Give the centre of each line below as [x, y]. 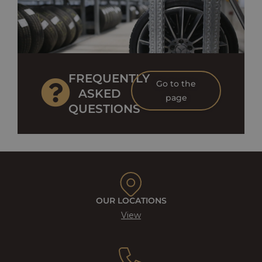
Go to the [176, 84]
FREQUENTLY [109, 79]
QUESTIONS [105, 109]
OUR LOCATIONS [131, 201]
